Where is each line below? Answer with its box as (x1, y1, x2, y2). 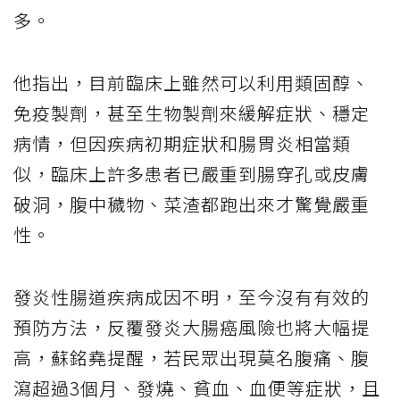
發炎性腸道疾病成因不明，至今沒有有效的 (13, 283, 370, 310)
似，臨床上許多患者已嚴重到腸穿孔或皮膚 (13, 160, 370, 187)
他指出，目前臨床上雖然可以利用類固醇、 (13, 69, 370, 96)
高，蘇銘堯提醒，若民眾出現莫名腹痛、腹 (13, 344, 370, 371)
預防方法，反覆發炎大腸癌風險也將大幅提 (13, 313, 370, 340)
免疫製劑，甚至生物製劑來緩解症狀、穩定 (13, 99, 370, 126)
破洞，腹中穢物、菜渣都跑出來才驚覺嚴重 (13, 190, 370, 217)
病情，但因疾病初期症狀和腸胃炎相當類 (13, 129, 351, 156)
